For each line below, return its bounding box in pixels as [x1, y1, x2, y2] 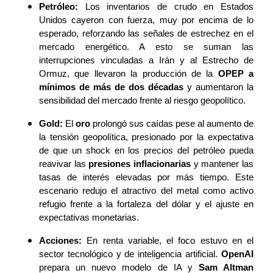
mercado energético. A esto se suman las [39, 42, 253, 52]
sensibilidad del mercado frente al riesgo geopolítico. [39, 96, 246, 106]
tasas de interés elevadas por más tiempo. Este [39, 172, 253, 183]
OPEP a [218, 69, 253, 79]
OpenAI [221, 249, 253, 260]
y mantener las [191, 159, 254, 169]
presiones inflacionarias [88, 159, 191, 169]
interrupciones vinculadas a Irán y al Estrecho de [39, 55, 253, 66]
